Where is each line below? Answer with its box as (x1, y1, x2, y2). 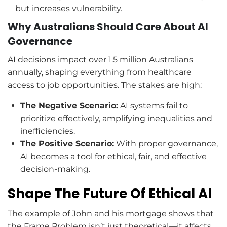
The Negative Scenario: (20, 101, 118, 111)
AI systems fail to (118, 101, 188, 111)
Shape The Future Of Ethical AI (8, 184, 212, 203)
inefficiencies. (20, 126, 75, 136)
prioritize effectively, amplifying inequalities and (20, 113, 212, 124)
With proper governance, (114, 139, 218, 149)
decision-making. (20, 164, 90, 174)
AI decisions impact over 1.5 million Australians (8, 55, 193, 65)
